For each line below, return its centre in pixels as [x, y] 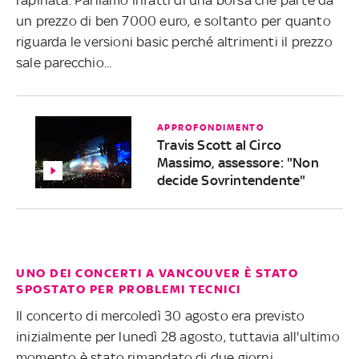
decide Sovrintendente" [231, 180]
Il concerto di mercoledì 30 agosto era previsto [161, 315]
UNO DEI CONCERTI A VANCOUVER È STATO [157, 273]
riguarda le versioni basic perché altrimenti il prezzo [174, 41]
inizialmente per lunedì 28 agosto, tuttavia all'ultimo [178, 336]
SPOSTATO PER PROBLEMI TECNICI [129, 289]
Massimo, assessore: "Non [238, 162]
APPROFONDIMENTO [211, 127]
